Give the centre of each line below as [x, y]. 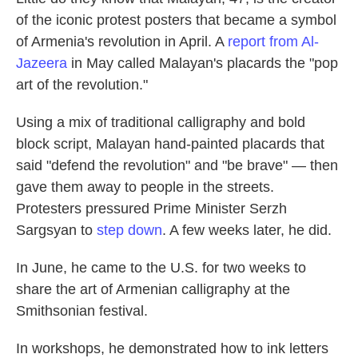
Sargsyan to [56, 230]
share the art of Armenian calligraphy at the [153, 289]
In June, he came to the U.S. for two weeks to [161, 268]
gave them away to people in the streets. [145, 187]
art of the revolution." [82, 85]
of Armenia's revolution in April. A [122, 42]
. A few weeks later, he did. [247, 230]
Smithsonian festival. [82, 311]
